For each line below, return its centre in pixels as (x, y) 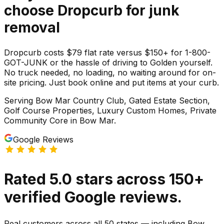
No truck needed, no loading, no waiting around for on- (110, 72)
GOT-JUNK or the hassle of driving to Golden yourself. (108, 62)
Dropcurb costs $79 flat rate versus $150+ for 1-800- (107, 52)
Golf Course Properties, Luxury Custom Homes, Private (110, 110)
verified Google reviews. (93, 197)
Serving (20, 100)
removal (32, 27)
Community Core (36, 120)
